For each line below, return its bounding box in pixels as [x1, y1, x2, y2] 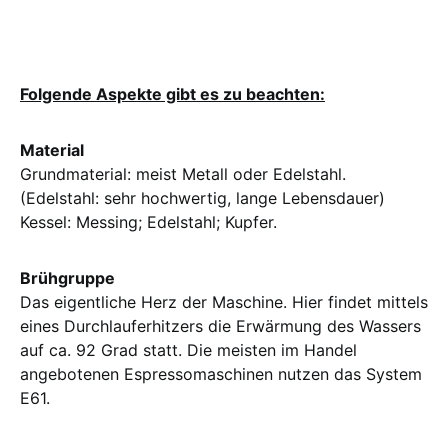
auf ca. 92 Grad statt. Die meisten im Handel [20, 340, 357, 360]
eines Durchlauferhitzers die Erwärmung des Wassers [20, 316, 421, 336]
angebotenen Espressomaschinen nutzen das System [20, 364, 422, 384]
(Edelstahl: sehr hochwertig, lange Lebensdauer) [20, 188, 385, 208]
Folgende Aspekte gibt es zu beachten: [20, 84, 325, 104]
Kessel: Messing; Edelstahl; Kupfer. [20, 212, 277, 232]
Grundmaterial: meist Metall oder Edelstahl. [20, 164, 346, 184]
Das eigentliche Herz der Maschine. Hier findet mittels [20, 292, 428, 312]
